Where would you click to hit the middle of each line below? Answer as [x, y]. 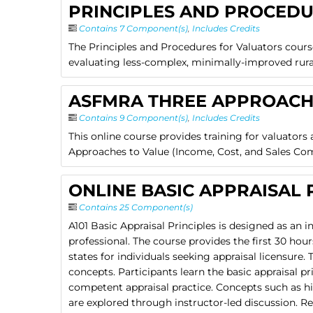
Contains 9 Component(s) [133, 118]
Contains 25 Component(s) [136, 208]
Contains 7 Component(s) [133, 28]
